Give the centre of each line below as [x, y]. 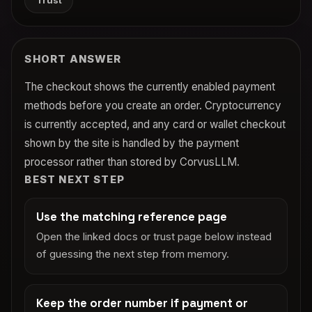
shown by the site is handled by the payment [132, 143]
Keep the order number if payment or [142, 303]
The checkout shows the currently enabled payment [150, 87]
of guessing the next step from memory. [133, 254]
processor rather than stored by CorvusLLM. [132, 162]
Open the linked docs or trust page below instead [154, 236]
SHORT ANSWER [73, 60]
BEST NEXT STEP [75, 180]
